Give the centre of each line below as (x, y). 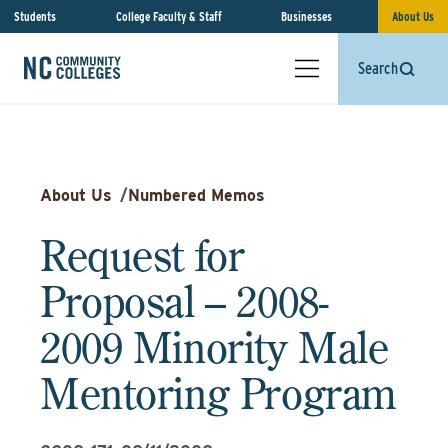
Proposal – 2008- (184, 301)
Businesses (307, 16)
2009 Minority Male (214, 347)
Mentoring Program (218, 393)
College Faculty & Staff (168, 16)
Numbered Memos (196, 195)
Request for (142, 255)
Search (378, 68)
